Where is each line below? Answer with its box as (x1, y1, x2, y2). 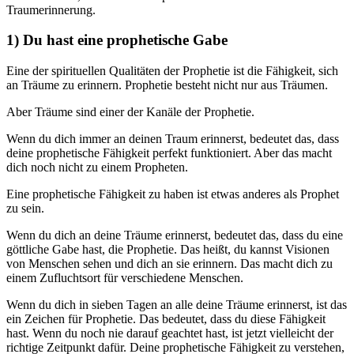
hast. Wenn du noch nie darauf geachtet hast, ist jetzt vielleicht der (6, 326, 333, 340)
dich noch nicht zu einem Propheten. (6, 160, 188, 174)
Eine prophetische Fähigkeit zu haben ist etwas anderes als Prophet (6, 186, 339, 201)
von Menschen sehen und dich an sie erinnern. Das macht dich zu (6, 256, 333, 270)
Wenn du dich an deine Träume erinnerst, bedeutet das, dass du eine (6, 228, 343, 242)
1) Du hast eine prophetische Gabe (6, 32, 228, 49)
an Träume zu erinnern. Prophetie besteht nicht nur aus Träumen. (6, 77, 328, 92)
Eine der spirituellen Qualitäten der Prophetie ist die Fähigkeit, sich (6, 63, 338, 77)
